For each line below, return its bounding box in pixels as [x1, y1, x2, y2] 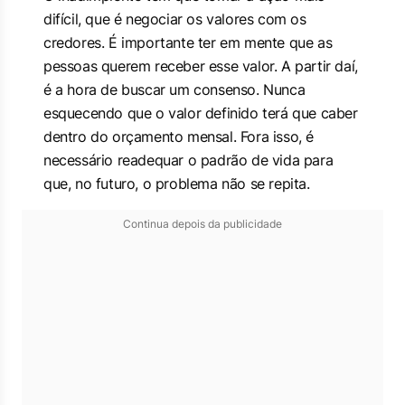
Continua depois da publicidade [123, 217, 282, 231]
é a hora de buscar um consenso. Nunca [43, 80, 306, 99]
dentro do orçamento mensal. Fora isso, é [43, 127, 315, 146]
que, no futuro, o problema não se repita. [43, 174, 310, 193]
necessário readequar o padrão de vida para [43, 151, 334, 169]
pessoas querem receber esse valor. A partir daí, [43, 57, 358, 75]
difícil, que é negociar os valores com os [43, 10, 306, 28]
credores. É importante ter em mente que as [43, 33, 333, 52]
